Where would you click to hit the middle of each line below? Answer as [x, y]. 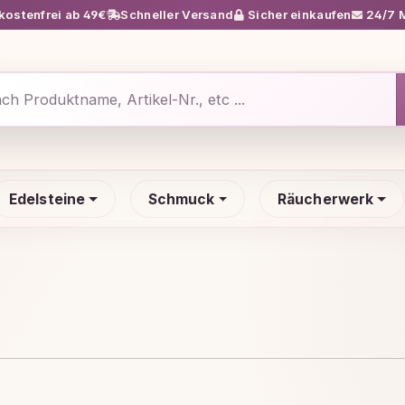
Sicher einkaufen [298, 14]
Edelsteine [47, 199]
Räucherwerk [325, 199]
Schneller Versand [176, 14]
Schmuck [181, 199]
